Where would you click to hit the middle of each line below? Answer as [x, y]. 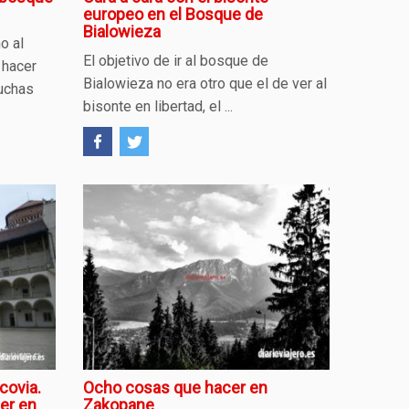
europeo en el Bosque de [173, 14]
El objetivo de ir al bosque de [176, 61]
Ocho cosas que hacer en [175, 387]
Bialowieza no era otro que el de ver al [205, 84]
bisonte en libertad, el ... [158, 106]
